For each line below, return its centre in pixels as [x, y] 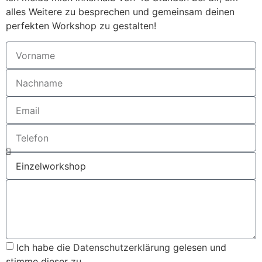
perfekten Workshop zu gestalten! [81, 25]
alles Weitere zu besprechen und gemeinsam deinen [120, 11]
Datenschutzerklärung [122, 247]
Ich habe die [45, 247]
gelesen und [198, 247]
